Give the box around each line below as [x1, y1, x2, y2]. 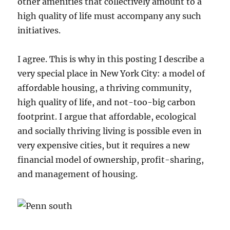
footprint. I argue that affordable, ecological [17, 111, 197, 122]
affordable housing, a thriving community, [17, 83, 192, 93]
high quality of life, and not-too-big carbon [17, 97, 196, 108]
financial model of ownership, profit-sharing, [17, 155, 204, 165]
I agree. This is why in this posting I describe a [17, 54, 205, 65]
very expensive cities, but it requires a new [17, 140, 190, 151]
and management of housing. [17, 169, 138, 180]
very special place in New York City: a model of [17, 68, 205, 79]
